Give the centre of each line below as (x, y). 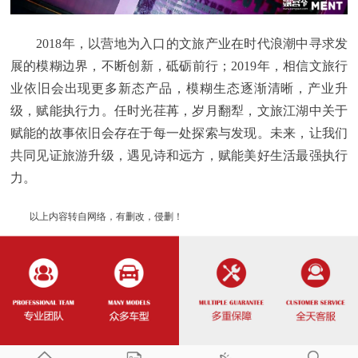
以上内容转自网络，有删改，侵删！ (96, 216)
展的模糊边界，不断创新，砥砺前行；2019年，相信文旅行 (179, 66)
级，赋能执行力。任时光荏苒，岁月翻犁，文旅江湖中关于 (179, 110)
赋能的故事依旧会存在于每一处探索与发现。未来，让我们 (179, 133)
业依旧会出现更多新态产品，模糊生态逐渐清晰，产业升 (179, 88)
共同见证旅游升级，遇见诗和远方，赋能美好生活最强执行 (179, 155)
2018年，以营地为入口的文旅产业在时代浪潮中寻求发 (179, 43)
